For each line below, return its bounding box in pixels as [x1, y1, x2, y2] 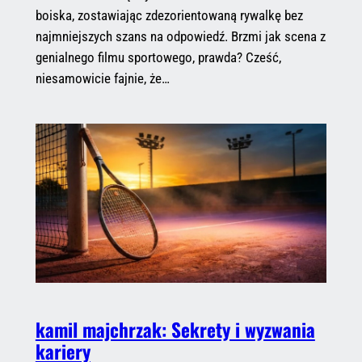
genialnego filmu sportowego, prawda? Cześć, [35, 48, 281, 65]
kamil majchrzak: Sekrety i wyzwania [35, 315, 315, 343]
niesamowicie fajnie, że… [35, 69, 170, 86]
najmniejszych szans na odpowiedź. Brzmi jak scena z [35, 27, 326, 44]
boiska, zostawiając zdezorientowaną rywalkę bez [35, 6, 303, 23]
